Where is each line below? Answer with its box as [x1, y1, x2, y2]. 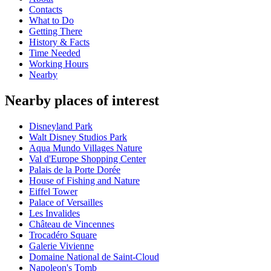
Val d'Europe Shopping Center [29, 154, 146, 165]
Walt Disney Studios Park [29, 132, 127, 143]
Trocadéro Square [29, 230, 97, 241]
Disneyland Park [29, 121, 93, 132]
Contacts [29, 4, 62, 15]
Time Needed [29, 48, 80, 59]
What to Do [29, 15, 74, 26]
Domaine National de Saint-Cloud [29, 252, 159, 263]
